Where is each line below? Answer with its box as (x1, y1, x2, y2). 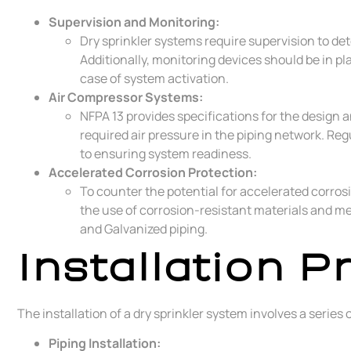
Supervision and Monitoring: (49, 13, 219, 31)
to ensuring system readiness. (80, 144, 251, 162)
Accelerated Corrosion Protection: (49, 163, 257, 181)
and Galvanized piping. (80, 219, 208, 237)
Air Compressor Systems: (49, 88, 203, 106)
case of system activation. (80, 69, 229, 87)
